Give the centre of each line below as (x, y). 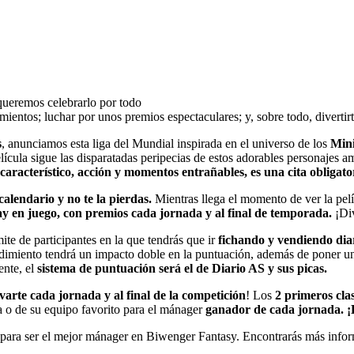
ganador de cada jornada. (273, 310)
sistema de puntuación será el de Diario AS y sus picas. (182, 269)
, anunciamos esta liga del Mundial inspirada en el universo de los (166, 144)
